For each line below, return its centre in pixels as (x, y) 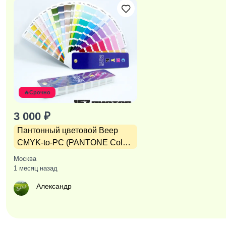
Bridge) (30, 155)
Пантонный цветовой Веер (68, 130)
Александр (54, 186)
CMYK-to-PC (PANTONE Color (73, 143)
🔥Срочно (37, 92)
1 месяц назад (36, 168)
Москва (25, 159)
